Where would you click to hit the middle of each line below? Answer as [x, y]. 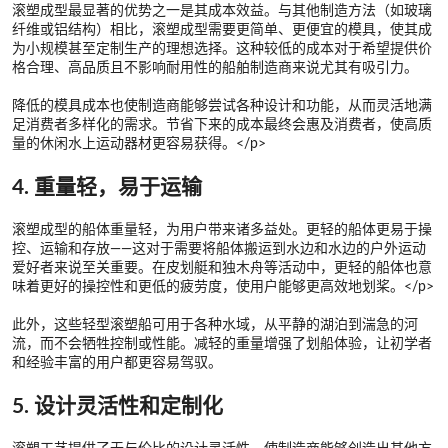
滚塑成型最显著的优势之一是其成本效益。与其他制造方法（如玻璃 [222, 10]
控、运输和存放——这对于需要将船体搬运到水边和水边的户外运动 [219, 248]
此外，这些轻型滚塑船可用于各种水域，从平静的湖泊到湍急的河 [215, 324]
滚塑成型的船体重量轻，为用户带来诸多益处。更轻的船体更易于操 [222, 229]
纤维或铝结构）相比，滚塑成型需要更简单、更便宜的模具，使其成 [222, 29]
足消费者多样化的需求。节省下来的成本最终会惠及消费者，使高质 [222, 124]
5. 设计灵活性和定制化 [117, 406]
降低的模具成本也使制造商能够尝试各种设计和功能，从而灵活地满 [222, 105]
